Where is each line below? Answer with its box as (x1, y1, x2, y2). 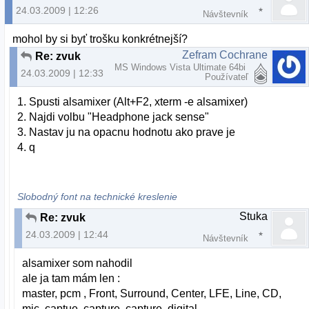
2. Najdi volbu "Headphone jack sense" (17, 111, 210, 123)
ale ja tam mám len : (22, 272, 121, 284)
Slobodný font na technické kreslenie (17, 191, 178, 202)
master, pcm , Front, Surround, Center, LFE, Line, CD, (22, 287, 282, 299)
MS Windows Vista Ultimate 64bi (114, 61, 248, 72)
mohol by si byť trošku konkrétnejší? (12, 32, 188, 45)
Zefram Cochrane (182, 48, 268, 61)
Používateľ (205, 71, 248, 82)
